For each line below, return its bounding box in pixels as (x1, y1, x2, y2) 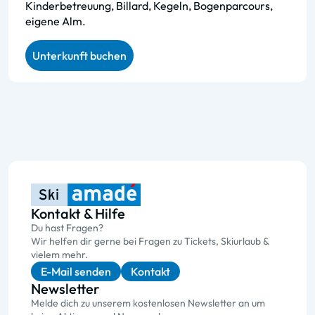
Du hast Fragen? (31, 221, 103, 234)
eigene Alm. (25, 14, 86, 28)
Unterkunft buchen (32, 49, 127, 63)
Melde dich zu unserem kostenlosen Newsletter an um (31, 297, 265, 309)
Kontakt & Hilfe (31, 205, 125, 222)
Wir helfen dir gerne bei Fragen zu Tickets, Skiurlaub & (31, 235, 269, 247)
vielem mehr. (31, 248, 88, 261)
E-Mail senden (41, 264, 111, 278)
